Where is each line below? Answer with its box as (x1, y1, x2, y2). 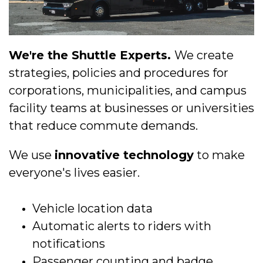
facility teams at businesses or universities (9, 101, 254, 116)
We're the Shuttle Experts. (9, 48, 174, 63)
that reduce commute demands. (9, 119, 198, 133)
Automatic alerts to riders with (32, 219, 211, 234)
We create (174, 48, 234, 63)
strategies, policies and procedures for (9, 66, 228, 80)
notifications (32, 237, 105, 251)
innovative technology (55, 148, 194, 163)
